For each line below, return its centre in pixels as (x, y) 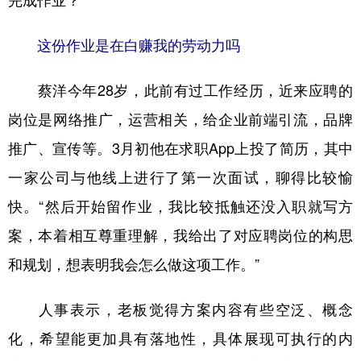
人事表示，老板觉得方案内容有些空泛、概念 (180, 309)
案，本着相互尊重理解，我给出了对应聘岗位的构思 (180, 235)
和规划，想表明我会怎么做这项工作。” (134, 264)
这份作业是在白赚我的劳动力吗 (139, 45)
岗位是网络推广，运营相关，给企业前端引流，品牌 (180, 119)
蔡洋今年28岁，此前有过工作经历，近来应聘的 (180, 90)
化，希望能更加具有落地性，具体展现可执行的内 (180, 338)
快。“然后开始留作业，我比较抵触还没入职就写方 (180, 206)
